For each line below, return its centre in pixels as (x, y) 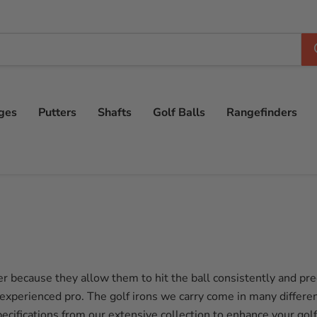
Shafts (115, 113)
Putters (57, 113)
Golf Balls (179, 113)
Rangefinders (262, 113)
